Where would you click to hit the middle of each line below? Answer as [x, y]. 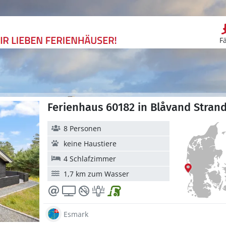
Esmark [76, 214]
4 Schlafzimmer [90, 159]
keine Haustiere [90, 144]
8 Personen [82, 128]
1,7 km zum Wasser [96, 174]
